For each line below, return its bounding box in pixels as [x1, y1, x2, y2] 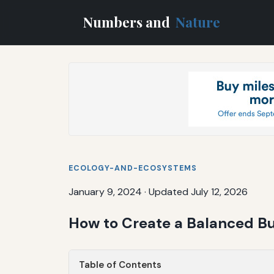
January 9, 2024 [68, 185, 142, 198]
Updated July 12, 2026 [149, 185, 248, 198]
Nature [176, 12, 221, 31]
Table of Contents [79, 258, 161, 271]
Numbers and [83, 12, 173, 31]
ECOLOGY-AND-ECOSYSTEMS [68, 163, 197, 173]
